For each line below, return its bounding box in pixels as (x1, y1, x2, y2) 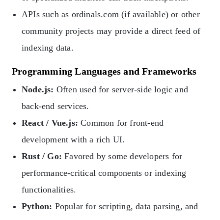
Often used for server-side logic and (54, 84, 189, 94)
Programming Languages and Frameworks (12, 65, 197, 77)
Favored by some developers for (62, 151, 183, 161)
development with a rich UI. (22, 134, 125, 144)
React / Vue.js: (22, 117, 78, 128)
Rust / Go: (22, 151, 62, 161)
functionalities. (22, 184, 77, 194)
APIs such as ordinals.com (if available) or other (22, 9, 200, 19)
